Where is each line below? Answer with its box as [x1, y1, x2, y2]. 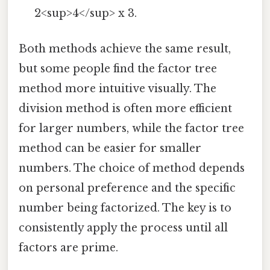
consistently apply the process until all [19, 221, 228, 234]
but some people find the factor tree [19, 61, 217, 75]
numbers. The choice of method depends [19, 161, 245, 175]
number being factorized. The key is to [19, 201, 231, 215]
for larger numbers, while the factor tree [19, 121, 244, 135]
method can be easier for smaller [19, 141, 201, 155]
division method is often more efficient [19, 101, 232, 115]
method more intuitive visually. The [19, 81, 216, 95]
